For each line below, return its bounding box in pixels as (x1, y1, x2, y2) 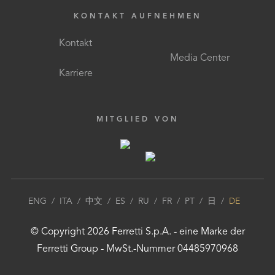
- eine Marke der (171, 227, 245, 237)
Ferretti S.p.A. (111, 227, 171, 237)
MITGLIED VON (96, 116, 179, 123)
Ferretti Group (37, 244, 98, 254)
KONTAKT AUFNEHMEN (73, 13, 202, 20)
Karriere (58, 69, 93, 79)
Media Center (169, 53, 230, 63)
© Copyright (30, 227, 87, 237)
